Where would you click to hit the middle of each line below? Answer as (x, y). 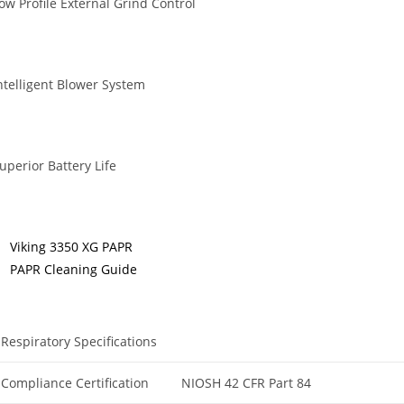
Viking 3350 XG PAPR (71, 246)
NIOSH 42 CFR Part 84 (246, 382)
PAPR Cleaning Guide (73, 269)
